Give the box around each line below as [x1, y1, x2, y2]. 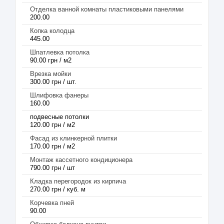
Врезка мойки [30, 70, 71, 77]
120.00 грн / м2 [30, 121, 75, 128]
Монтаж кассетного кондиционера [30, 156, 132, 163]
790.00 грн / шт [30, 164, 75, 171]
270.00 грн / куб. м [30, 185, 85, 193]
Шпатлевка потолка [30, 48, 89, 56]
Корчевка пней [30, 199, 74, 206]
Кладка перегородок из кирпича [30, 177, 126, 185]
